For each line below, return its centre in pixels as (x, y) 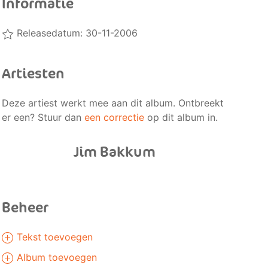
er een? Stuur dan (43, 117)
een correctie (114, 117)
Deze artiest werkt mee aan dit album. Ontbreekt (112, 103)
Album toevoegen (55, 257)
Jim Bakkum (114, 152)
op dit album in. (181, 117)
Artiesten (33, 74)
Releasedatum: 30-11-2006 (75, 33)
